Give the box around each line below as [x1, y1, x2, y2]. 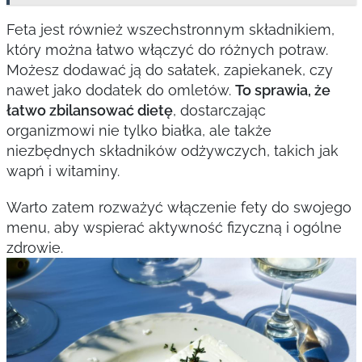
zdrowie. [6, 239, 63, 256]
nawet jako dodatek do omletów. [6, 82, 235, 99]
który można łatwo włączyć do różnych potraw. [6, 41, 328, 58]
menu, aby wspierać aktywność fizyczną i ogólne [6, 219, 342, 236]
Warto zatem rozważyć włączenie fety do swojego [6, 199, 351, 216]
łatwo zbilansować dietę [6, 102, 173, 119]
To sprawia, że [234, 82, 330, 99]
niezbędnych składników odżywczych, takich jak [6, 142, 339, 159]
